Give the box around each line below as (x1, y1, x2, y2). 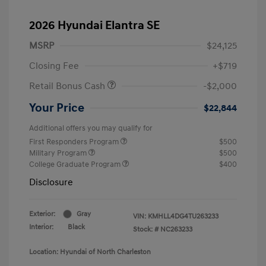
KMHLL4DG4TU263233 (148, 211, 218, 221)
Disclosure (29, 176, 73, 188)
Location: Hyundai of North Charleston (29, 247, 151, 256)
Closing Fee (29, 59, 79, 72)
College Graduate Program (29, 159, 122, 169)
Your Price (29, 100, 84, 115)
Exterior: (29, 209, 55, 218)
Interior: (29, 222, 53, 232)
